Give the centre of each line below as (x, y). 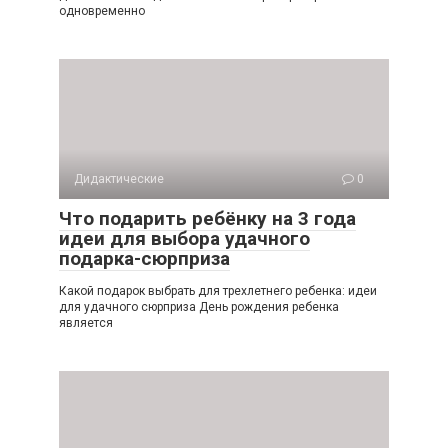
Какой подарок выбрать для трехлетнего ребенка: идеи (218, 291)
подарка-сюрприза (144, 259)
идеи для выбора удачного (184, 239)
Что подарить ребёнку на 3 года (207, 219)
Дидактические (119, 179)
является (86, 323)
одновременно (102, 11)
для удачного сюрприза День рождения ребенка (199, 307)
